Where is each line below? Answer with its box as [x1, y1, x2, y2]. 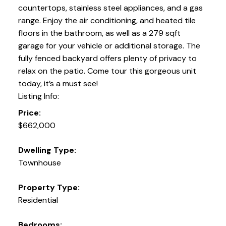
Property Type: [18, 182, 80, 193]
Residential [18, 195, 58, 206]
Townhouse [18, 157, 61, 168]
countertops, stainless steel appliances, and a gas [18, 3, 203, 14]
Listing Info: [18, 91, 59, 102]
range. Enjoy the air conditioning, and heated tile [18, 15, 196, 26]
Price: [18, 107, 41, 119]
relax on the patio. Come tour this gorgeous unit [18, 66, 196, 77]
